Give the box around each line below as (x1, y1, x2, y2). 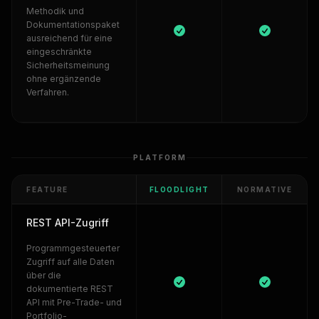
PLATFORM (132, 153, 187, 162)
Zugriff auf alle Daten (26, 256, 115, 267)
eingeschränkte (26, 46, 92, 57)
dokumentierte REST (26, 283, 113, 294)
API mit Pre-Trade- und (26, 297, 122, 308)
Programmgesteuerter (26, 243, 120, 253)
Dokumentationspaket (26, 19, 120, 30)
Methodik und (26, 6, 84, 16)
